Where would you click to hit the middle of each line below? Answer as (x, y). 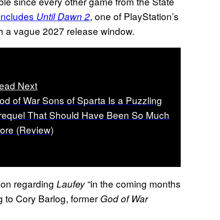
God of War (124, 199)
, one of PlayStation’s (134, 16)
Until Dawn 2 (63, 16)
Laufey (71, 184)
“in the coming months (133, 184)
